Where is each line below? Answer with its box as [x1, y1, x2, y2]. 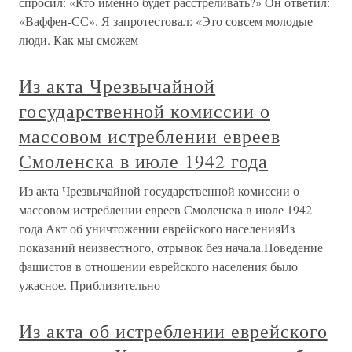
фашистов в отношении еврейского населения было [19, 258, 298, 274]
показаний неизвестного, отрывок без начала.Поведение [19, 239, 323, 255]
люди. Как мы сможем [19, 31, 138, 48]
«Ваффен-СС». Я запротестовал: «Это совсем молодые [19, 13, 313, 29]
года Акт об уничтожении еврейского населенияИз [19, 220, 295, 236]
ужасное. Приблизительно [19, 277, 160, 293]
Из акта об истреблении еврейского [19, 318, 328, 343]
